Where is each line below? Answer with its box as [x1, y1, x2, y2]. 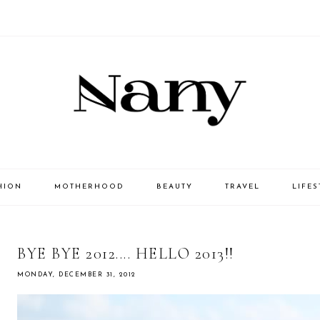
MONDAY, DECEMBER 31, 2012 [17, 271, 136, 279]
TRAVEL [224, 183, 260, 191]
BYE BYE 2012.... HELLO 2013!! [17, 244, 234, 264]
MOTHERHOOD [54, 183, 124, 191]
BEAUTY [156, 183, 193, 191]
